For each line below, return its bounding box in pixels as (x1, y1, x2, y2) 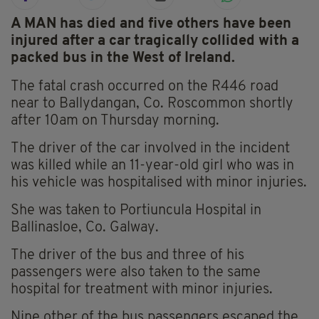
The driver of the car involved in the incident (11, 142, 290, 157)
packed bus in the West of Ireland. (11, 51, 235, 66)
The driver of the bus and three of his (11, 249, 244, 263)
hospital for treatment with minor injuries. (11, 283, 273, 298)
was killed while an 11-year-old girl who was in (11, 159, 294, 174)
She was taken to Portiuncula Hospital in (11, 204, 261, 219)
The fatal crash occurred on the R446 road (11, 80, 278, 95)
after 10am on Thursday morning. (11, 114, 219, 129)
